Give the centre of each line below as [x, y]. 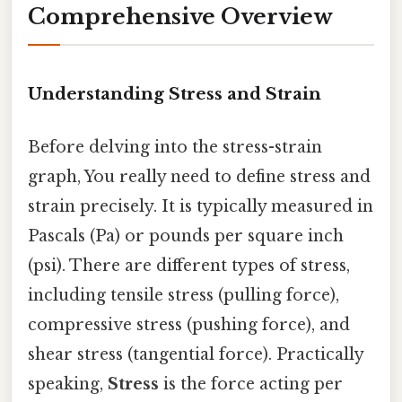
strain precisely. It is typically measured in [201, 207]
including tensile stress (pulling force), [184, 296]
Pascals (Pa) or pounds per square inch [186, 236]
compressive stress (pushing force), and [189, 325]
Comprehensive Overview [180, 17]
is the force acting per [251, 385]
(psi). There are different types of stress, [189, 266]
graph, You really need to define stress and [199, 177]
